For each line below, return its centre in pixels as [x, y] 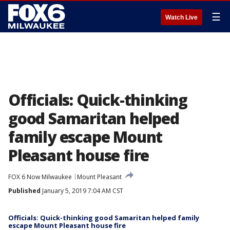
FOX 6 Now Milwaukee [40, 177]
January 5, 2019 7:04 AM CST [82, 191]
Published [24, 191]
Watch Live [181, 17]
